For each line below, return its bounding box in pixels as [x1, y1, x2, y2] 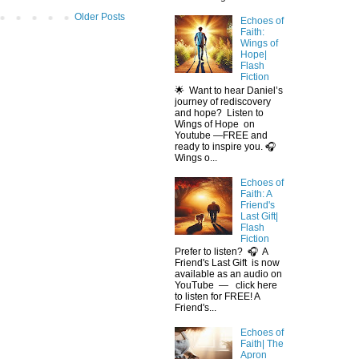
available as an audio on [175, 268, 284, 280]
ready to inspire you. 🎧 [175, 140, 276, 152]
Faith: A [240, 188, 272, 200]
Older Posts [75, 10, 125, 22]
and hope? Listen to [175, 107, 266, 119]
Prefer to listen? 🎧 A [175, 246, 268, 257]
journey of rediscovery [175, 95, 271, 107]
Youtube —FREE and [175, 129, 268, 141]
